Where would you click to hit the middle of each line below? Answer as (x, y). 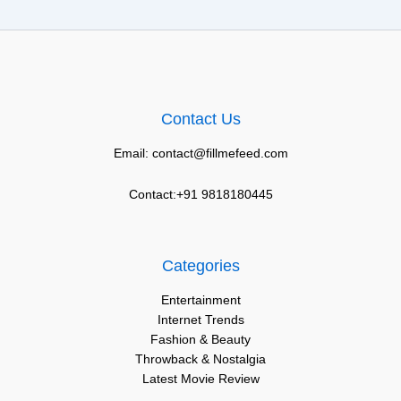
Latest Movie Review (200, 378)
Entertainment (200, 299)
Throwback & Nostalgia (200, 358)
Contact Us (200, 119)
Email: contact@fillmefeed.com (200, 153)
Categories (200, 265)
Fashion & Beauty (200, 339)
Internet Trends (200, 319)
